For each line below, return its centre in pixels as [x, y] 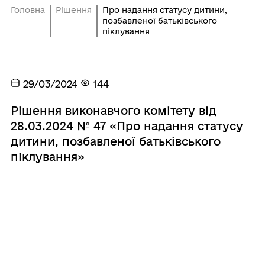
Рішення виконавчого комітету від [113, 110]
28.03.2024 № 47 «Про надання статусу [127, 126]
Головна [28, 10]
